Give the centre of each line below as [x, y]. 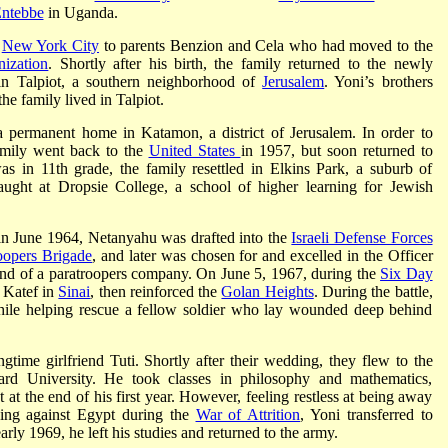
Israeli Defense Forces [362, 237]
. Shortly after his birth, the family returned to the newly [240, 63]
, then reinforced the [156, 291]
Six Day [406, 273]
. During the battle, [373, 291]
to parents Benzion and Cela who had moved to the [266, 45]
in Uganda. [80, 12]
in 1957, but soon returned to [336, 150]
